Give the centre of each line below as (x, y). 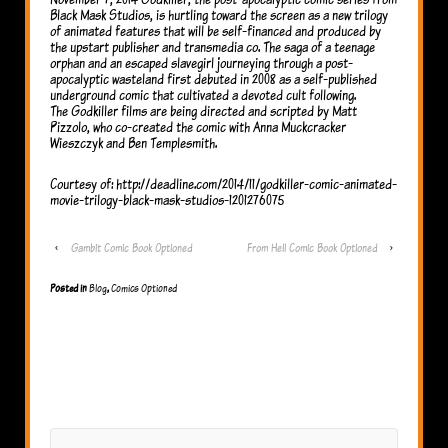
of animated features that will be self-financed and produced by (215, 30)
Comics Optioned (144, 287)
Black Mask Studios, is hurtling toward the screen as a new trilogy (219, 14)
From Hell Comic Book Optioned (312, 247)
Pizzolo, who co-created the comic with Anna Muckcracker (198, 126)
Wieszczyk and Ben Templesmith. (133, 142)
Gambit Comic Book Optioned (131, 247)
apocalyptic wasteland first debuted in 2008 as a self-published (213, 78)
